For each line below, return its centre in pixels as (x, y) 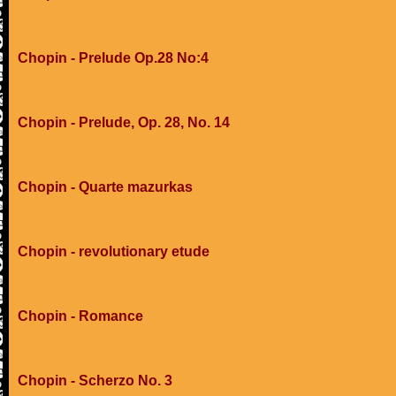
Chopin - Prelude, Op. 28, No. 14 (124, 122)
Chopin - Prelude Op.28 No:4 (113, 58)
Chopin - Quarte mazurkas (105, 187)
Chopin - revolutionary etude (114, 251)
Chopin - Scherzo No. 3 (95, 381)
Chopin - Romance (80, 316)
